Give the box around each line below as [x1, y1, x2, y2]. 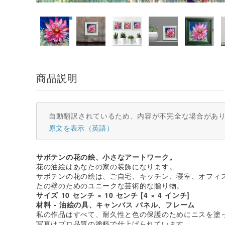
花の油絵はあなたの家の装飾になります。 [36, 161, 177, 171]
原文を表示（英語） [49, 122, 114, 133]
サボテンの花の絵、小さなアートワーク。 [36, 151, 177, 162]
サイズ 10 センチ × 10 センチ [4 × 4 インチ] [36, 189, 190, 200]
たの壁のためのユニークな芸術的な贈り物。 [36, 180, 184, 190]
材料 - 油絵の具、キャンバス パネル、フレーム [36, 199, 195, 209]
